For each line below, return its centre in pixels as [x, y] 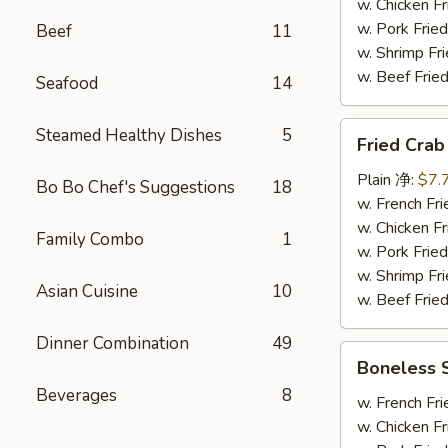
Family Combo [90, 239]
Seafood [67, 83]
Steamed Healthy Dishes [129, 135]
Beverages [76, 395]
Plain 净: [387, 180]
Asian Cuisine [87, 291]
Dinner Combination [112, 343]
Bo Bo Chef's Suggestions [135, 187]
